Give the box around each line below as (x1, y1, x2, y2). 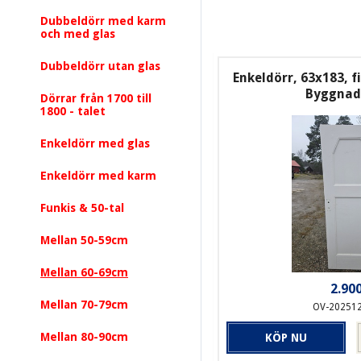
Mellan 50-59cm (40, 234, 128, 247)
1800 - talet (40, 105, 106, 118)
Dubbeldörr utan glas (40, 60, 160, 73)
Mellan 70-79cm (40, 298, 128, 311)
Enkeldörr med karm (40, 169, 156, 182)
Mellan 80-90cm (40, 330, 128, 343)
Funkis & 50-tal (40, 201, 124, 214)
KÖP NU (265, 331, 308, 345)
